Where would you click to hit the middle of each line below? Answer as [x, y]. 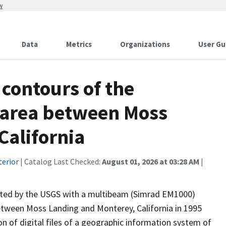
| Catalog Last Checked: [60, 161]
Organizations [145, 44]
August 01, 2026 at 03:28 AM [151, 161]
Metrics [79, 44]
